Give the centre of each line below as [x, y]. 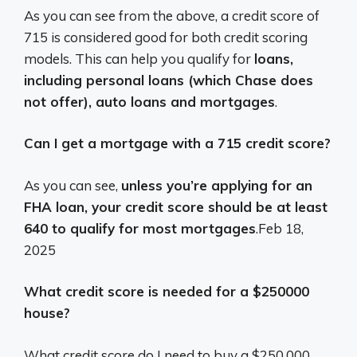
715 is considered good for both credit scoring [166, 37]
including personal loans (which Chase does [169, 80]
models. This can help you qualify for [139, 58]
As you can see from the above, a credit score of [172, 15]
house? [47, 313]
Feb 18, [281, 228]
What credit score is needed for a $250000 [167, 292]
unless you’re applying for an [217, 185]
